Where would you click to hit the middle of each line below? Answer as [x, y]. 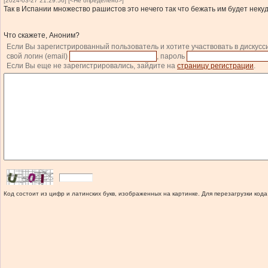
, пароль [172, 56]
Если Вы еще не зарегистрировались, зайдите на [92, 66]
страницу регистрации [215, 66]
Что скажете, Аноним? [42, 35]
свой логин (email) [38, 56]
